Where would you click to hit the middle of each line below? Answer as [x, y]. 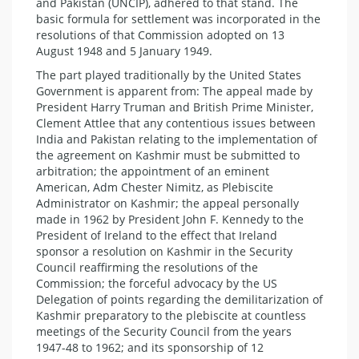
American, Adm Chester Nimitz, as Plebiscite [155, 188]
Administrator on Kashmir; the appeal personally [167, 204]
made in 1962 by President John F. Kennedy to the [170, 220]
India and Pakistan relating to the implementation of [177, 139]
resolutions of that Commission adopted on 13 [160, 35]
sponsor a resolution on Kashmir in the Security [164, 252]
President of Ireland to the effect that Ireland [157, 236]
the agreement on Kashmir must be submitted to [168, 155]
